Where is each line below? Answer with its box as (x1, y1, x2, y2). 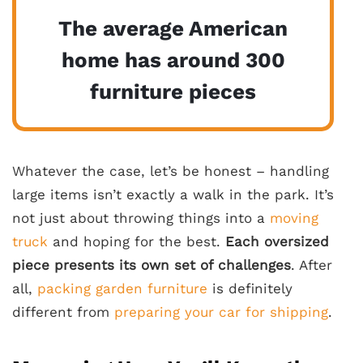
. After (291, 257, 332, 273)
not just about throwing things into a (12, 210, 270, 226)
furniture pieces (90, 79, 257, 104)
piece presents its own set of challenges (12, 257, 291, 273)
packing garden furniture (37, 280, 207, 297)
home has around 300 (61, 48, 285, 72)
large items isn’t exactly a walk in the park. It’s (12, 186, 334, 203)
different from (12, 304, 114, 320)
